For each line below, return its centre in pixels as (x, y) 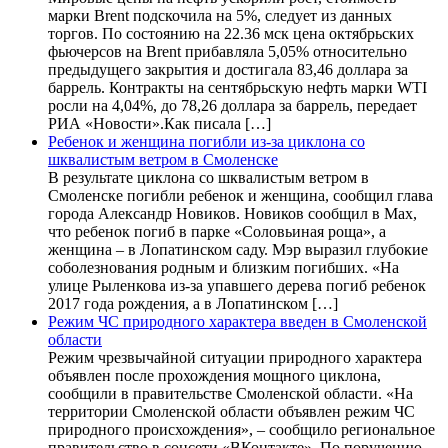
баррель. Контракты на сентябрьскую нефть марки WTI (237, 87)
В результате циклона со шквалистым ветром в (208, 177)
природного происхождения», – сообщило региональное (241, 429)
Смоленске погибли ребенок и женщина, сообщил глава (240, 195)
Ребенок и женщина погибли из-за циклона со (206, 141)
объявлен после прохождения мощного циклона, (214, 375)
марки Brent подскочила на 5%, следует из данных (220, 15)
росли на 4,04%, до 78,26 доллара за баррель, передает (232, 105)
